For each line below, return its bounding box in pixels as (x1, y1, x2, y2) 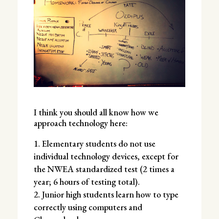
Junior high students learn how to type (42, 189, 178, 200)
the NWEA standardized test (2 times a (33, 163, 175, 175)
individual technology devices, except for (33, 151, 178, 162)
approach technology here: (33, 117, 128, 129)
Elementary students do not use (42, 138, 155, 150)
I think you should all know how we (33, 107, 158, 118)
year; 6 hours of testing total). (33, 176, 140, 188)
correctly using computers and (33, 201, 142, 213)
